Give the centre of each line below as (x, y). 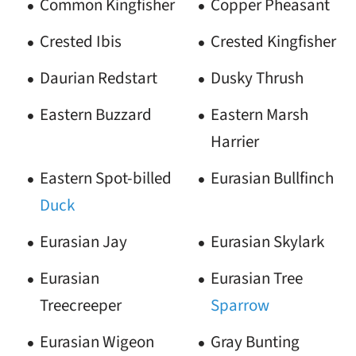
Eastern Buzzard (95, 115)
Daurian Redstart (98, 78)
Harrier (234, 142)
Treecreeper (80, 306)
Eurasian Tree (256, 279)
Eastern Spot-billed (105, 178)
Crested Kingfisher (273, 42)
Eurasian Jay (83, 242)
